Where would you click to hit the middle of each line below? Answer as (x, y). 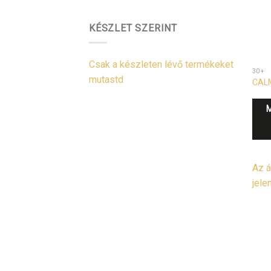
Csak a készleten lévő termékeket (161, 65)
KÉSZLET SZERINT (133, 28)
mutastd (106, 80)
